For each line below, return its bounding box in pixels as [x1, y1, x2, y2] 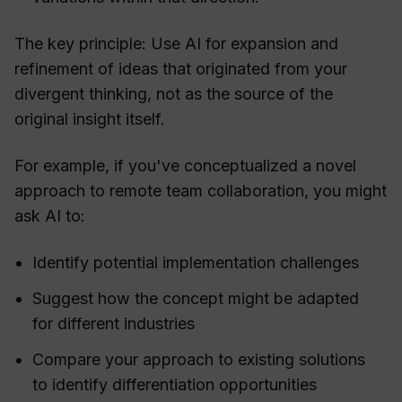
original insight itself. [14, 109, 165, 129]
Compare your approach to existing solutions [32, 350, 365, 370]
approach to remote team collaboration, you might [14, 181, 387, 201]
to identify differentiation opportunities [32, 375, 317, 395]
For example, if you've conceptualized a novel [14, 156, 356, 176]
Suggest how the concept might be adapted [32, 289, 359, 309]
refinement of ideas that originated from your [14, 59, 347, 79]
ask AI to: [14, 206, 85, 226]
